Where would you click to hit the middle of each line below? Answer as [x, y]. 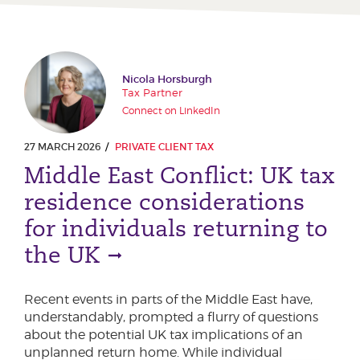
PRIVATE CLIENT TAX [164, 147]
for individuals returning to [176, 229]
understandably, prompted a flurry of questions [171, 317]
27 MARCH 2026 [62, 147]
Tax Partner [152, 93]
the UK [62, 255]
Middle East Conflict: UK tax [180, 176]
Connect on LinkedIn [171, 111]
